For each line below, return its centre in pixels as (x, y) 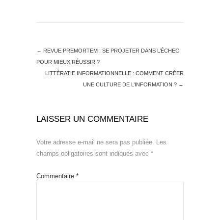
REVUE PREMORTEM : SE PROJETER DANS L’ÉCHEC (110, 51)
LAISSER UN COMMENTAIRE (92, 119)
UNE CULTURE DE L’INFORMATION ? (131, 84)
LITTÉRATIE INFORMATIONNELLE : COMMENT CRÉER (114, 73)
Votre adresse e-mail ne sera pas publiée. (95, 142)
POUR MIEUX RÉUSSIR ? (68, 62)
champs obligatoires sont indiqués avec (94, 153)
